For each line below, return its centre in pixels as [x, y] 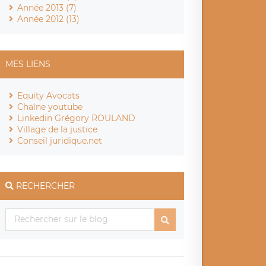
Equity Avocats [49, 95]
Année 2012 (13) [49, 19]
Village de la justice [58, 129]
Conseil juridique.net [60, 140]
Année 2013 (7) [47, 7]
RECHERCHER [46, 186]
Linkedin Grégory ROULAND [77, 118]
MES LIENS [28, 64]
